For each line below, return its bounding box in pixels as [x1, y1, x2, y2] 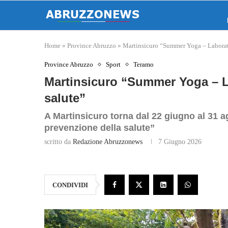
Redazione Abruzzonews [73, 138, 142, 146]
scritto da [44, 138, 73, 146]
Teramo [133, 61, 154, 68]
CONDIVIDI [52, 181, 88, 189]
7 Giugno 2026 [158, 138, 202, 146]
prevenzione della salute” [44, 123, 155, 133]
